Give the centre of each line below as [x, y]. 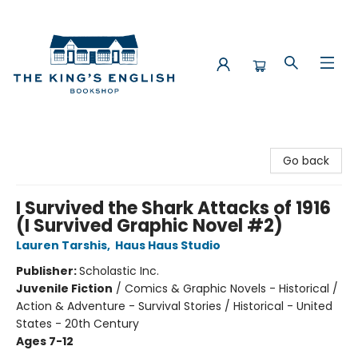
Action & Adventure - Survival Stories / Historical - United [174, 306]
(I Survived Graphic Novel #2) [149, 226]
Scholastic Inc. [119, 271]
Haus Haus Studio [168, 245]
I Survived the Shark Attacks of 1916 [173, 208]
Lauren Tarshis [62, 245]
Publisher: [48, 271]
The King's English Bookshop [89, 143]
